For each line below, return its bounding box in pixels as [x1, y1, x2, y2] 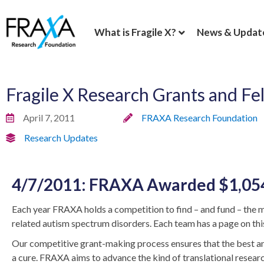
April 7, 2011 [23, 112, 75, 124]
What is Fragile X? [94, 25, 176, 38]
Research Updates [24, 132, 98, 144]
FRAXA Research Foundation [141, 112, 258, 124]
